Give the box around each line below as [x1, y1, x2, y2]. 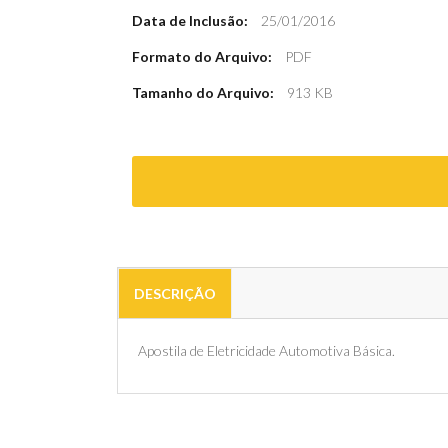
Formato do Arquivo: [132, 48, 272, 65]
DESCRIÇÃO [134, 285, 216, 302]
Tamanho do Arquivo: [132, 84, 274, 101]
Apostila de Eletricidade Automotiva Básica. [138, 342, 395, 359]
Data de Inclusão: [132, 12, 248, 29]
